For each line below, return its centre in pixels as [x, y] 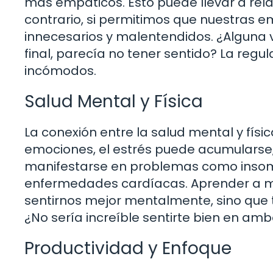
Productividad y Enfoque [128, 248]
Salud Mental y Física [114, 101]
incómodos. [60, 70]
